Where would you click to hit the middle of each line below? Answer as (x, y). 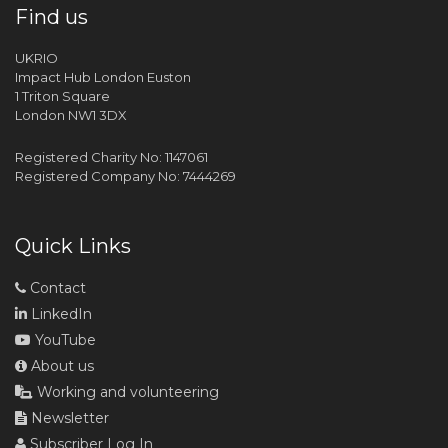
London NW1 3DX (71, 115)
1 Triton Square (62, 96)
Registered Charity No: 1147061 (111, 157)
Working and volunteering (126, 392)
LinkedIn (59, 314)
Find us (51, 17)
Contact (56, 288)
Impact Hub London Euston (103, 77)
